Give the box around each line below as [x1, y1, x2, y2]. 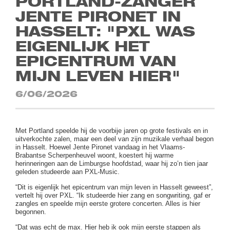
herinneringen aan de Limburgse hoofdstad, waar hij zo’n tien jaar [15, 160, 208, 168]
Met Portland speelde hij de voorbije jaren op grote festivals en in [15, 127, 208, 135]
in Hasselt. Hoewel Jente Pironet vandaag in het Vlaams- [15, 143, 185, 151]
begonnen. [15, 208, 47, 216]
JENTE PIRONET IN [15, 11, 181, 25]
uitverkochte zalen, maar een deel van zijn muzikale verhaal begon [15, 135, 214, 143]
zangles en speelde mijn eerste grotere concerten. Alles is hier [15, 200, 201, 208]
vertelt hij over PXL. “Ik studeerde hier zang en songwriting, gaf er [15, 191, 211, 200]
